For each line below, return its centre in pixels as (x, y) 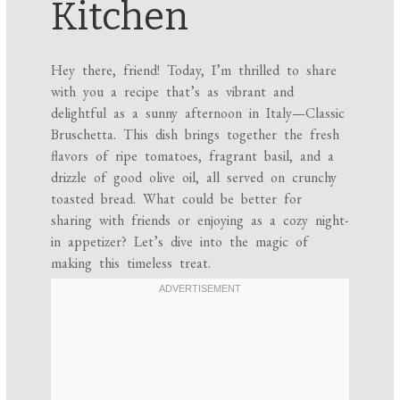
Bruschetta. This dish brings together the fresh (196, 134)
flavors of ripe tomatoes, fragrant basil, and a (193, 155)
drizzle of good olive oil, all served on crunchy (194, 177)
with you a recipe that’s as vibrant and (173, 91)
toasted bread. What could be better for (177, 198)
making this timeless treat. (131, 262)
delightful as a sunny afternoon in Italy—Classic (198, 112)
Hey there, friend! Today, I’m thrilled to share (194, 70)
